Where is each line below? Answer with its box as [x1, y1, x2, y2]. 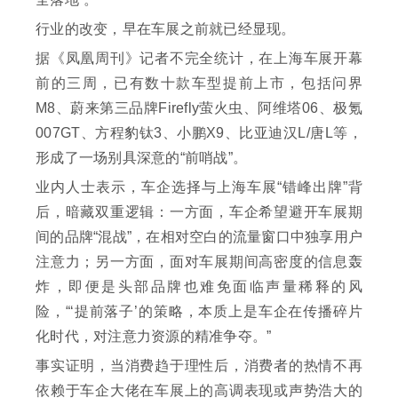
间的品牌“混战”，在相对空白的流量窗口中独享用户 [36, 229, 362, 245]
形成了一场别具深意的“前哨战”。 [36, 150, 247, 166]
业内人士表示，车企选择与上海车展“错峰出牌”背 [36, 179, 362, 195]
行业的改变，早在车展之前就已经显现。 [36, 21, 296, 37]
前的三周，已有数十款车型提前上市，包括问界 [36, 76, 362, 92]
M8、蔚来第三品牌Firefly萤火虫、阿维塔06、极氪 [36, 100, 362, 116]
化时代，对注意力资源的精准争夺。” [36, 329, 272, 345]
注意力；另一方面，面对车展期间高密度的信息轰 [36, 254, 362, 270]
